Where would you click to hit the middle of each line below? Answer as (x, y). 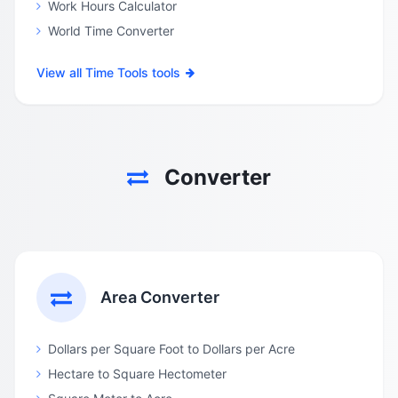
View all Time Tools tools (108, 72)
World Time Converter (111, 31)
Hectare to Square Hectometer (137, 374)
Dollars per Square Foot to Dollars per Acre (171, 349)
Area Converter (160, 297)
